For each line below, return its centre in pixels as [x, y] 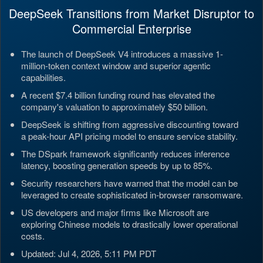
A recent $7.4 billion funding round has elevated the [118, 95]
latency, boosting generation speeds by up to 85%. [117, 165]
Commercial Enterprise [131, 28]
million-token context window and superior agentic [116, 65]
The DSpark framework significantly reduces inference [125, 154]
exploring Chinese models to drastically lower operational [129, 224]
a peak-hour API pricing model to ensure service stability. [129, 136]
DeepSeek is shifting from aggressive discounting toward [130, 124]
